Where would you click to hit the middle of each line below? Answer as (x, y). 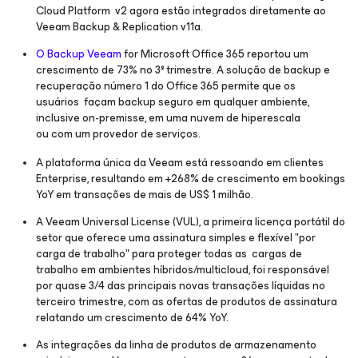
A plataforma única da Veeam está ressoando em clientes (180, 163)
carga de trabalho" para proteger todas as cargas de (169, 254)
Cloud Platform (73, 11)
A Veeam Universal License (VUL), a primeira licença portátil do (191, 222)
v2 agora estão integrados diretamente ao (218, 11)
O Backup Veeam (80, 54)
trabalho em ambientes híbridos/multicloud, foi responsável (183, 270)
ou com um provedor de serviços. (119, 134)
